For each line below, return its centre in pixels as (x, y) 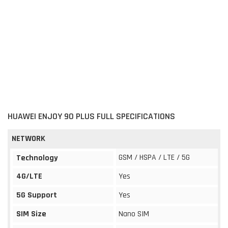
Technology (37, 158)
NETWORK (28, 138)
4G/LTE (29, 176)
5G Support (37, 195)
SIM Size (31, 214)
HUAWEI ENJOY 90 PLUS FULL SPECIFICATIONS (91, 116)
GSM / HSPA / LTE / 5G (154, 157)
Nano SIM (134, 214)
